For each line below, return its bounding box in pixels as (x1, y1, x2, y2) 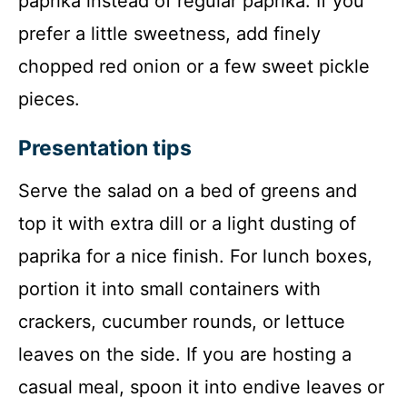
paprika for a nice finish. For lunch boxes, (18, 245, 372, 268)
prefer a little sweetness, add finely (18, 23, 321, 45)
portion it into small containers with (18, 278, 321, 301)
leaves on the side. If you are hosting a (18, 343, 352, 366)
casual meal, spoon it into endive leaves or (18, 376, 384, 399)
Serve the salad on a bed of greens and (18, 180, 357, 203)
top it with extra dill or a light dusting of (18, 213, 356, 235)
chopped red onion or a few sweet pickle (18, 55, 370, 78)
